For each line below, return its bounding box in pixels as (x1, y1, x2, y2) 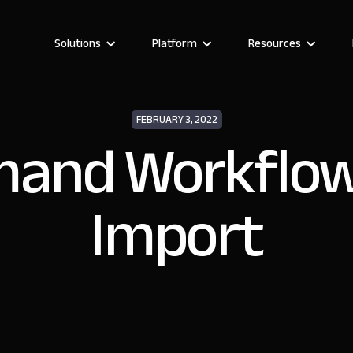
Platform (152, 32, 197, 54)
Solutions (54, 32, 101, 54)
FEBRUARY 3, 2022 (136, 110, 217, 129)
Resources (248, 32, 301, 54)
